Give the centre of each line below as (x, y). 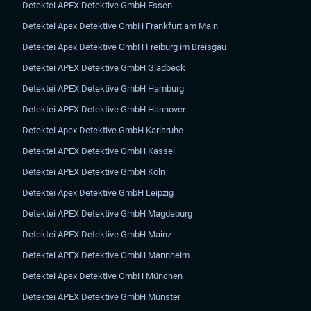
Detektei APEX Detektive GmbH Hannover (104, 109)
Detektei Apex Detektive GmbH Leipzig (98, 193)
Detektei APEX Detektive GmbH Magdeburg (108, 213)
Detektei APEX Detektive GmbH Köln (94, 172)
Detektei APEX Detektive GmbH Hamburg (103, 89)
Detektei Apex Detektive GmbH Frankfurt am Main (120, 26)
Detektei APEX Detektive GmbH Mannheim (106, 255)
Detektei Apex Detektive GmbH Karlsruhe (103, 130)
